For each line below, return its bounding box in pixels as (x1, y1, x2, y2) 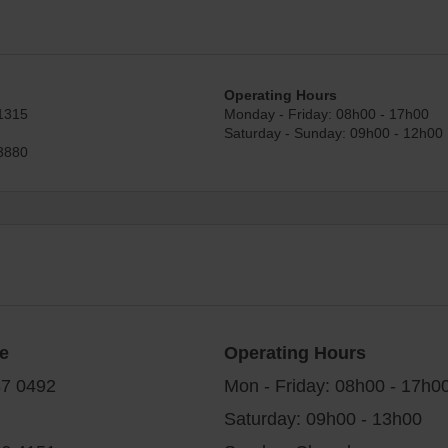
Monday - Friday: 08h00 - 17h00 (224, 103, 429, 123)
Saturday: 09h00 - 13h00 (224, 405, 422, 430)
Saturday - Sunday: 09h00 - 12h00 (224, 122, 443, 142)
